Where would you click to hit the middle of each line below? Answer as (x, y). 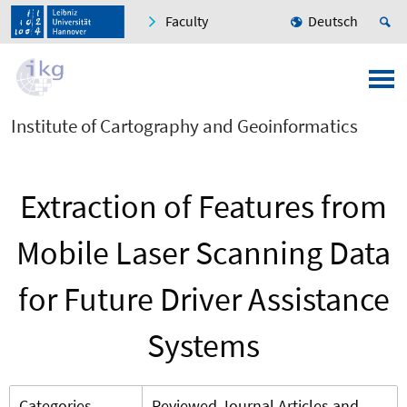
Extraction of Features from (203, 207)
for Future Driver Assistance (203, 300)
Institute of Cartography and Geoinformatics (184, 126)
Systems (203, 346)
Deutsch (333, 21)
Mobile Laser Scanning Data (203, 253)
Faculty (187, 21)
